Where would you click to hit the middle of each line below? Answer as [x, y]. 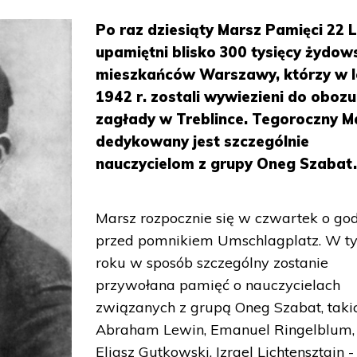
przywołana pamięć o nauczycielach [218, 285]
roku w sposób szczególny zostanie [212, 263]
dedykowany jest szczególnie [203, 141]
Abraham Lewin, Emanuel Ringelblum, [226, 330]
